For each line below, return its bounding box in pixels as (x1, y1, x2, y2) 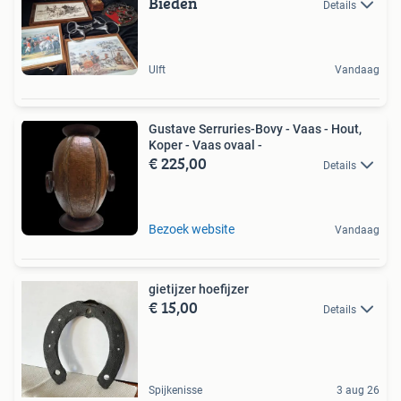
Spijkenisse (149, 383, 202, 397)
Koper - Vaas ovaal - (149, 137, 262, 152)
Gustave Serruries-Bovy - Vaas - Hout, (149, 121, 362, 136)
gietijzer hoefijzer (149, 281, 249, 296)
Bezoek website (149, 221, 235, 236)
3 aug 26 (337, 383, 380, 397)
